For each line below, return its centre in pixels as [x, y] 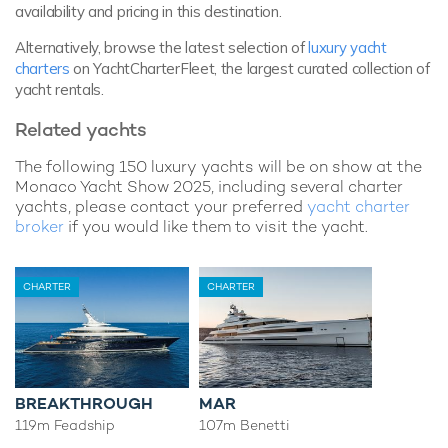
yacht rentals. [59, 89]
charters [42, 68]
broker [39, 227]
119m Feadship [65, 425]
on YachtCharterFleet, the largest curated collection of [249, 68]
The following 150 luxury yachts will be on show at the [218, 167]
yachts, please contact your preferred [161, 207]
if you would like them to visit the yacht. [216, 227]
